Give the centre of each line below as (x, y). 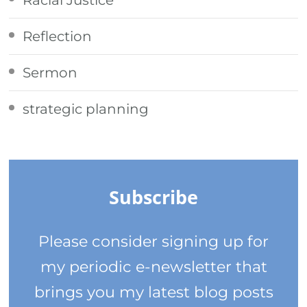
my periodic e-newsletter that (153, 266)
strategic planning (86, 109)
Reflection (58, 36)
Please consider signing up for (153, 241)
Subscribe (153, 197)
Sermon (50, 72)
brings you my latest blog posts (153, 292)
